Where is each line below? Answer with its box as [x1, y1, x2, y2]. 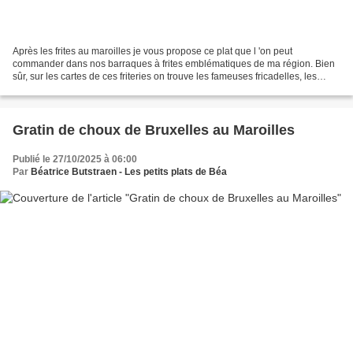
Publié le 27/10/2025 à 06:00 [13, 153, 137, 165]
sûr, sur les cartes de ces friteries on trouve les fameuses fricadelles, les [13, 70, 317, 82]
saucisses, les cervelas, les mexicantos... [13, 83, 187, 95]
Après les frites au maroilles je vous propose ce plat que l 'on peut [13, 45, 292, 57]
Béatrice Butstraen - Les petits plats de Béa [31, 165, 227, 177]
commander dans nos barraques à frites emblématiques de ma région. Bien [13, 58, 335, 69]
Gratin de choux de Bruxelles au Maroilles [13, 121, 295, 138]
